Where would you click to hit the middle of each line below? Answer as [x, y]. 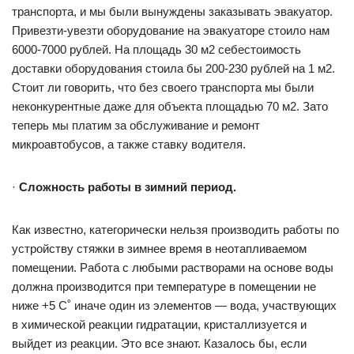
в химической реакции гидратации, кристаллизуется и [159, 324]
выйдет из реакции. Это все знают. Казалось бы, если [159, 343]
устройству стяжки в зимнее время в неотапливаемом [159, 249]
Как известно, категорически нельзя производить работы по [175, 230]
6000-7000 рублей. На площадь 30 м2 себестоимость [156, 49]
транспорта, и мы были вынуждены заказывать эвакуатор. [172, 11]
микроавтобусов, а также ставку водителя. [129, 144]
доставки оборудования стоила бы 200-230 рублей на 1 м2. [173, 68]
